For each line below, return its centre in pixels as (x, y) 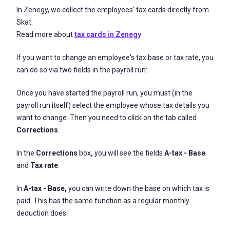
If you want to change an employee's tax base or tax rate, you (115, 57)
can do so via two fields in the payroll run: (82, 70)
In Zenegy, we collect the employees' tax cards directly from (113, 10)
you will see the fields (129, 153)
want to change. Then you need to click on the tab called (107, 118)
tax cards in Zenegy (108, 34)
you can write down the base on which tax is (138, 188)
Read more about (45, 34)
